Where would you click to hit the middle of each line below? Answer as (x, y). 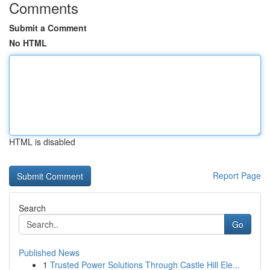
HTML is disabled (42, 142)
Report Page (237, 175)
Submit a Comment (48, 28)
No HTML (28, 43)
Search (32, 208)
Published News (49, 253)
